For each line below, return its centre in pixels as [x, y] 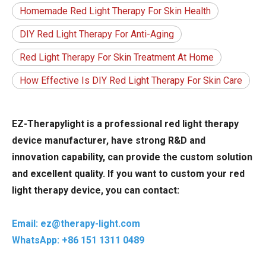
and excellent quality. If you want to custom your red [128, 174]
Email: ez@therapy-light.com [76, 224]
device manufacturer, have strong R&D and [109, 141]
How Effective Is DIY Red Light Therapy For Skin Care [131, 81]
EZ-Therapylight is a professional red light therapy [125, 124]
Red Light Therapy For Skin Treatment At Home [117, 58]
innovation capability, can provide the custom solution [132, 157]
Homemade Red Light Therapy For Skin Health [115, 11]
